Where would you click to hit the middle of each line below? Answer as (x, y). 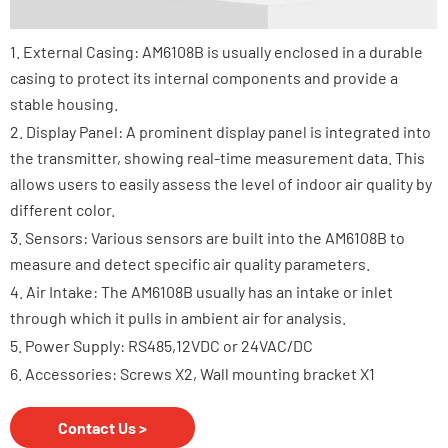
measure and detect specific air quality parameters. (190, 263)
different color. (64, 209)
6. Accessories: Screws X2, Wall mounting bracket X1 (192, 373)
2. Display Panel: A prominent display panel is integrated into (220, 131)
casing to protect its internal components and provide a (204, 77)
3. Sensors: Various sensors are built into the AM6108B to (207, 237)
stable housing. (64, 103)
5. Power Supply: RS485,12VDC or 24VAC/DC (161, 345)
